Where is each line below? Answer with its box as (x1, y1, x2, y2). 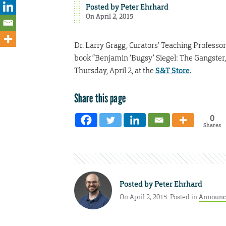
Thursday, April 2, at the (74, 65, 155, 75)
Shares (203, 121, 221, 129)
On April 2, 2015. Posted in (120, 193, 199, 202)
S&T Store (155, 65, 190, 76)
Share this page (74, 90, 126, 105)
